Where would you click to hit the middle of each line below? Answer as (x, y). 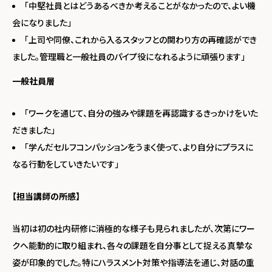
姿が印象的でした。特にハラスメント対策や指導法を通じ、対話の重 (133, 262)
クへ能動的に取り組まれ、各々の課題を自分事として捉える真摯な (132, 245)
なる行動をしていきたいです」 (66, 164)
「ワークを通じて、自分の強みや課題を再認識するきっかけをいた (141, 113)
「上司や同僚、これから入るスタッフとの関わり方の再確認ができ (141, 39)
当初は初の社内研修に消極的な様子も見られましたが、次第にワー (134, 228)
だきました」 (34, 130)
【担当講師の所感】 (46, 196)
